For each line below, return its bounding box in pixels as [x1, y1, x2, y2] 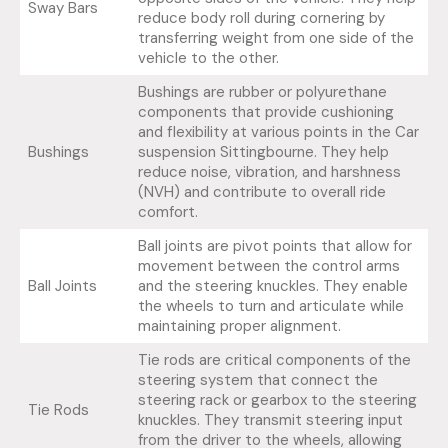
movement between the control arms [137, 256, 400, 277]
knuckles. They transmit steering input [137, 410, 403, 431]
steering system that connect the [137, 370, 378, 391]
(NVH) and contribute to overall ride [137, 182, 386, 203]
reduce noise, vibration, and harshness [137, 162, 401, 183]
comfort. [137, 202, 198, 223]
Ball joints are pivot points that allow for [137, 236, 412, 257]
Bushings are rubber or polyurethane [137, 82, 387, 103]
